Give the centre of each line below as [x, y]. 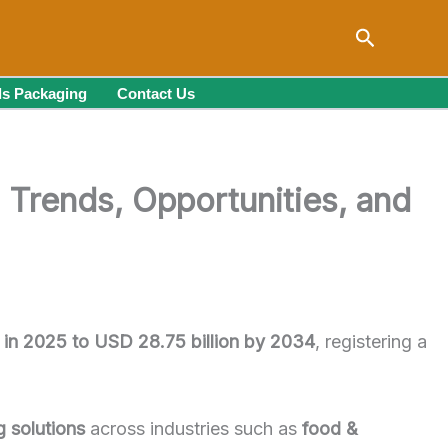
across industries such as [193, 428]
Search [390, 35]
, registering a [371, 341]
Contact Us [156, 93]
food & [330, 428]
